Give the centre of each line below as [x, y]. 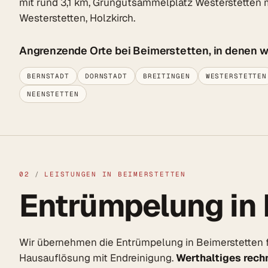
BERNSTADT [48, 76]
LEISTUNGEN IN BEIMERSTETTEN [115, 174]
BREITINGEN [166, 76]
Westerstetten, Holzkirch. [77, 18]
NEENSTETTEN [53, 94]
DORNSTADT [106, 76]
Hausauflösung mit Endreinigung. [98, 258]
